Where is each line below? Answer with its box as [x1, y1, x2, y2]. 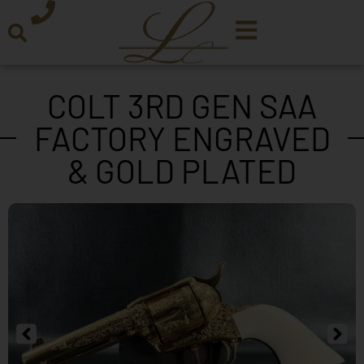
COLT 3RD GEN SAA [47, 86, 317, 125]
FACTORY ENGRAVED [33, 119, 331, 158]
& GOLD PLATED [67, 151, 297, 190]
